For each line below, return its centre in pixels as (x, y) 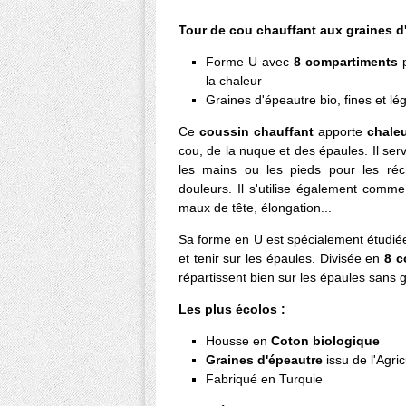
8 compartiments (346, 62)
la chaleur (234, 81)
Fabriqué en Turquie (264, 379)
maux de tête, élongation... (255, 208)
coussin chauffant (256, 132)
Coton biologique (325, 341)
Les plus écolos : (232, 309)
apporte (338, 132)
